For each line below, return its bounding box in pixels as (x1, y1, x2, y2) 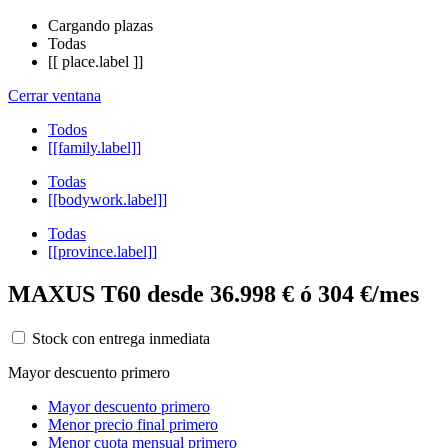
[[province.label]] (48, 242, 157, 260)
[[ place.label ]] (48, 52, 143, 70)
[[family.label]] (48, 138, 141, 156)
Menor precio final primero (48, 415, 218, 433)
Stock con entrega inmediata (28, 329, 210, 347)
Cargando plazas (48, 16, 153, 34)
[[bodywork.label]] (48, 190, 167, 208)
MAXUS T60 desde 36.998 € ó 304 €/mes (8, 280, 419, 307)
